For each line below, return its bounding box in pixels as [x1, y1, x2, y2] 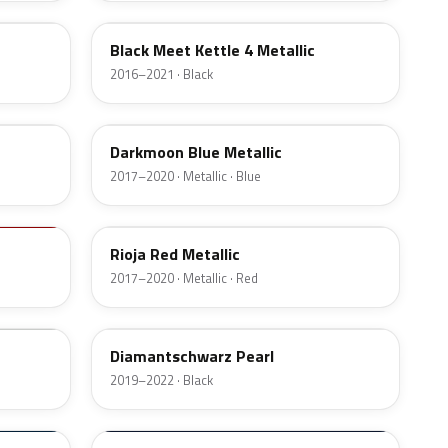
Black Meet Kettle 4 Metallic [110, 38, 315, 63]
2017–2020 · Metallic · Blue [110, 166, 261, 187]
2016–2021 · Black [110, 64, 213, 85]
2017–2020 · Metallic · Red [110, 268, 258, 289]
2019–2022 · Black [110, 370, 213, 391]
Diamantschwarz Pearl [110, 344, 274, 369]
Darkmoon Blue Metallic [110, 140, 282, 165]
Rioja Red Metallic [110, 242, 240, 267]
